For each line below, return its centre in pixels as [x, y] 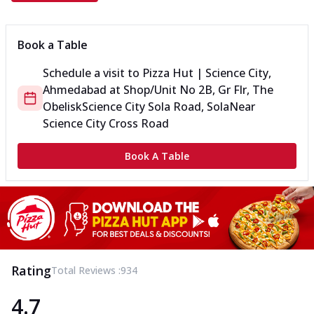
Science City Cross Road [106, 124]
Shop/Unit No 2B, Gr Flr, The [198, 90]
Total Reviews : [86, 270]
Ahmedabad [75, 90]
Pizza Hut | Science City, [207, 73]
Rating [31, 270]
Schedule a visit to [93, 73]
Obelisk [62, 107]
